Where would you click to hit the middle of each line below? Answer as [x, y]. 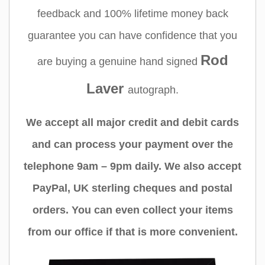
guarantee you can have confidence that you [132, 36]
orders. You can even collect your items [132, 210]
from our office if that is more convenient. [132, 232]
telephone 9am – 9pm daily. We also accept [132, 166]
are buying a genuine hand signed [119, 62]
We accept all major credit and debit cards [132, 122]
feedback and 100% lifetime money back [132, 14]
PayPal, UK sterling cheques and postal [132, 188]
